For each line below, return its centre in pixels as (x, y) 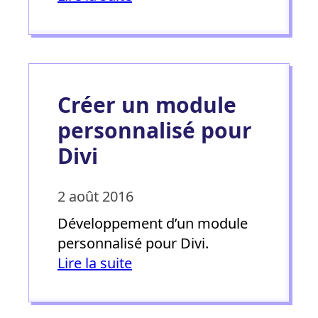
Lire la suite (95, 263)
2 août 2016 (95, 196)
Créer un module (147, 104)
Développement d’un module (153, 223)
